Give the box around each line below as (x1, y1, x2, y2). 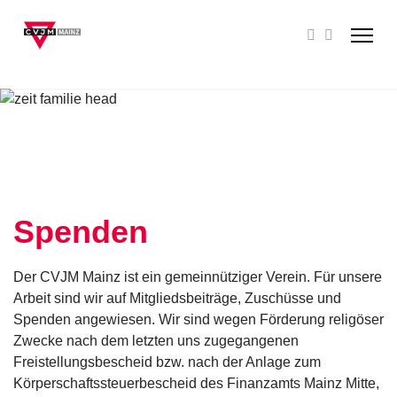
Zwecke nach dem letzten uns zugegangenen (13, 333, 299, 348)
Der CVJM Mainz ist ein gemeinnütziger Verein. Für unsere (13, 269, 382, 284)
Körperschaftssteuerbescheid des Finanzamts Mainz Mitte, (13, 376, 379, 391)
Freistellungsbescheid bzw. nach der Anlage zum (13, 354, 321, 370)
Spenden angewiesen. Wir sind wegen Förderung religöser (13, 312, 384, 327)
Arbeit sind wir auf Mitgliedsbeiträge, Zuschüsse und (13, 291, 341, 306)
